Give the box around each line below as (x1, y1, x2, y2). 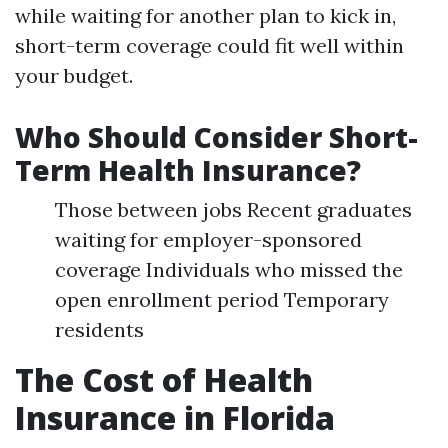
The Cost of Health (15, 358, 313, 401)
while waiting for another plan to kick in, (15, 3, 396, 28)
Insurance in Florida (15, 396, 335, 439)
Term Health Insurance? (15, 151, 361, 189)
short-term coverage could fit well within (15, 33, 404, 58)
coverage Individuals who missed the (55, 257, 403, 282)
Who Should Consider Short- (15, 118, 418, 156)
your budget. (15, 63, 133, 88)
